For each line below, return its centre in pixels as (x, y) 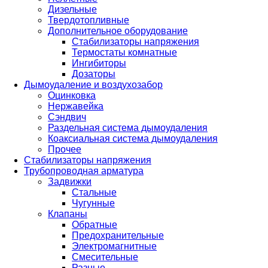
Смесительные (105, 257)
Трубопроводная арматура (84, 171)
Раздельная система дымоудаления (128, 128)
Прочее (65, 150)
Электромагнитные (114, 246)
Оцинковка (72, 96)
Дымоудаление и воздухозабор (93, 85)
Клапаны (68, 214)
